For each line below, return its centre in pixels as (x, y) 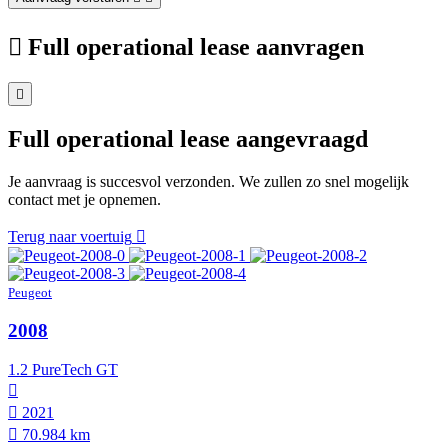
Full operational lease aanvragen (196, 47)
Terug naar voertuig (70, 237)
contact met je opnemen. (84, 200)
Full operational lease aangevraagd (188, 139)
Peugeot (30, 293)
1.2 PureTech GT (63, 369)
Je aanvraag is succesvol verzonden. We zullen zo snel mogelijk (208, 182)
